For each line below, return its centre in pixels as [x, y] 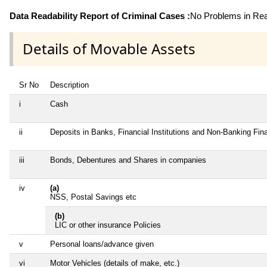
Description [69, 85]
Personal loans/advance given [102, 244]
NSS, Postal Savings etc [93, 197]
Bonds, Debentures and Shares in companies [128, 160]
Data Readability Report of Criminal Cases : [100, 16]
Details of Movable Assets [109, 49]
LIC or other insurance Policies [108, 225]
